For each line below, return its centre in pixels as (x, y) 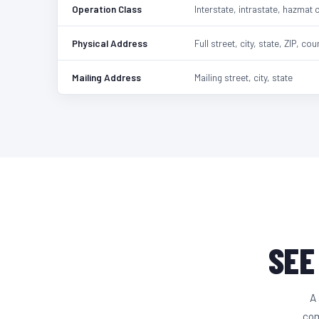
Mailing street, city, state (243, 77)
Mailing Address (106, 77)
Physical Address (110, 43)
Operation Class (107, 9)
